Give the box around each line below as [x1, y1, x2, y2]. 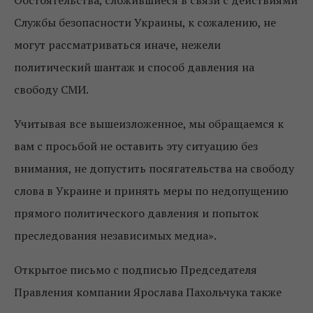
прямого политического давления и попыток [14, 205, 259, 221]
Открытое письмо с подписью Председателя [14, 262, 257, 278]
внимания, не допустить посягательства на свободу [14, 161, 294, 177]
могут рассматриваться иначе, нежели [14, 37, 221, 53]
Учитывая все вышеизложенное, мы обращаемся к [14, 116, 284, 132]
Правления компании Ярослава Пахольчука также [14, 284, 282, 300]
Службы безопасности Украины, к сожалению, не [14, 15, 276, 31]
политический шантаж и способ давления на [14, 59, 254, 75]
